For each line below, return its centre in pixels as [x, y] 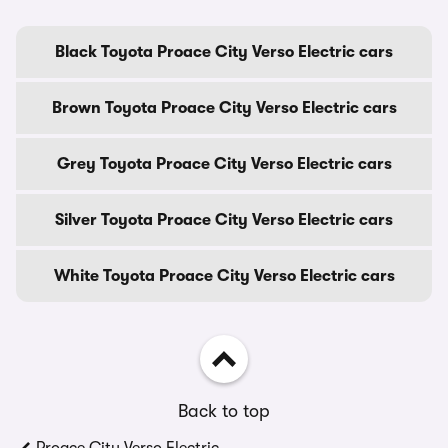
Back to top [224, 411]
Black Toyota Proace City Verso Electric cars [224, 52]
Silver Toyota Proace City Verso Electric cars [224, 220]
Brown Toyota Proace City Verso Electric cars [224, 108]
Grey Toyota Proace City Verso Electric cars [224, 164]
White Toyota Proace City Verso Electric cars [224, 276]
